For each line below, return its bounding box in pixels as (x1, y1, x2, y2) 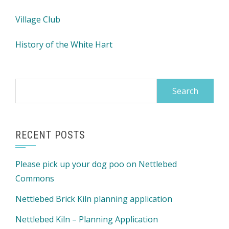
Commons (15, 173, 54, 184)
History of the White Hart (15, 39, 112, 50)
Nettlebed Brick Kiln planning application (15, 193, 172, 204)
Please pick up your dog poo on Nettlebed (15, 158, 177, 170)
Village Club (15, 14, 60, 25)
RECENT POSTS (15, 129, 85, 141)
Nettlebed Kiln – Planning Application (15, 214, 158, 225)
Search (15, 80, 41, 91)
